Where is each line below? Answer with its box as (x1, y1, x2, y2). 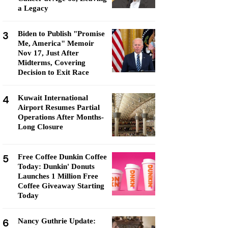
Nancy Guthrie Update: (18, 217, 96, 225)
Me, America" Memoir (18, 39, 94, 47)
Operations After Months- (18, 113, 104, 121)
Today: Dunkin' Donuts (18, 162, 95, 170)
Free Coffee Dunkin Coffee (18, 153, 107, 161)
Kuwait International (18, 94, 88, 102)
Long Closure (18, 123, 63, 131)
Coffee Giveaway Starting (18, 182, 104, 190)
